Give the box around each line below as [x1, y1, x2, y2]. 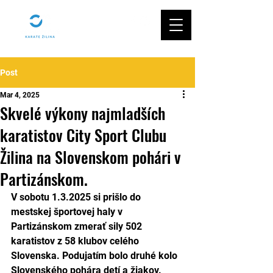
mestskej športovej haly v [11, 206, 125, 218]
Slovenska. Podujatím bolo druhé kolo [11, 250, 180, 261]
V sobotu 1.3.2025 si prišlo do [11, 191, 143, 203]
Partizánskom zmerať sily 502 [11, 221, 144, 232]
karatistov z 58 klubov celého [11, 235, 141, 247]
